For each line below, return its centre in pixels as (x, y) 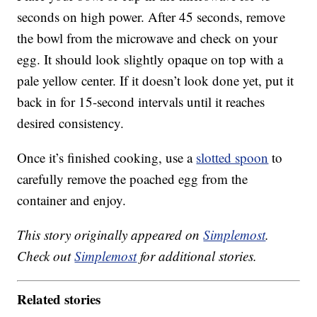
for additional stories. (197, 256)
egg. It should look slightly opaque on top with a (150, 59)
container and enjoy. (72, 200)
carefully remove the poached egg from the (133, 179)
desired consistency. (71, 123)
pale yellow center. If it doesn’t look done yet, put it (156, 81)
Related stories (59, 299)
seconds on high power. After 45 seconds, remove (151, 17)
